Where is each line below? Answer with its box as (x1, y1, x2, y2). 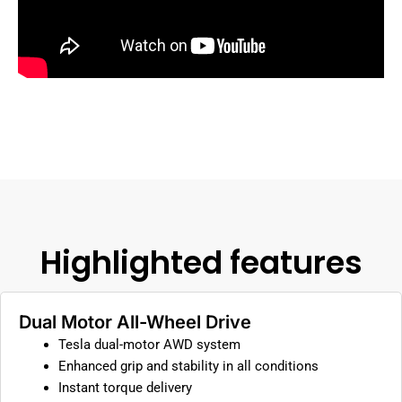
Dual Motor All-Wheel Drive (19, 310, 251, 333)
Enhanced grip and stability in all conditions (57, 357, 319, 374)
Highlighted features (39, 240, 363, 284)
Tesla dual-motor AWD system (57, 336, 240, 353)
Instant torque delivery (57, 379, 192, 396)
